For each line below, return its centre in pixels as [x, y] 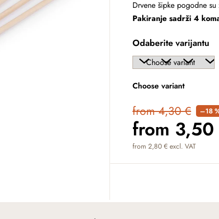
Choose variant [159, 86]
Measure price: [156, 161]
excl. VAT [182, 146]
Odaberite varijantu [171, 43]
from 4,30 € [162, 111]
